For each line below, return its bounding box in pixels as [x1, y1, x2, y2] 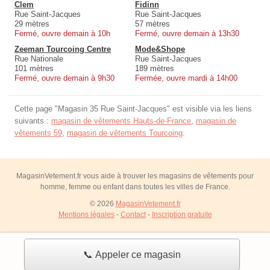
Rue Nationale [14, 54, 63, 63]
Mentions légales [58, 210, 115, 219]
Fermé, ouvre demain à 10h [14, 28, 110, 38]
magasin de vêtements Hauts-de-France [51, 116, 191, 125]
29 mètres [14, 19, 49, 28]
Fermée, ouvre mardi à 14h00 [135, 73, 237, 83]
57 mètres [135, 19, 170, 28]
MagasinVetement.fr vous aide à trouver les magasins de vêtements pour [16, 171, 254, 180]
